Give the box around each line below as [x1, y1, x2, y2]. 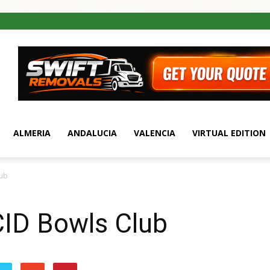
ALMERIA [13, 127, 51, 139]
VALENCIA [134, 127, 175, 139]
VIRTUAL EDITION [192, 127, 266, 139]
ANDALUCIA [67, 127, 117, 139]
